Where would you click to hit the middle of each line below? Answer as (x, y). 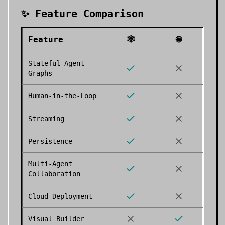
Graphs (40, 73)
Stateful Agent (56, 63)
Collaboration (54, 174)
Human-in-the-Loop (62, 96)
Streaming (46, 119)
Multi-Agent (50, 164)
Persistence (50, 141)
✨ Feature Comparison (82, 14)
